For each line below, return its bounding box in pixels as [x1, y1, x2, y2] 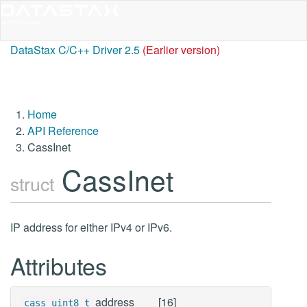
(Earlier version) [143, 42, 220, 58]
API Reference [27, 123, 99, 138]
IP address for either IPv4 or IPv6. [10, 219, 172, 235]
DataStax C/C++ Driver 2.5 [10, 42, 140, 58]
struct [10, 170, 54, 197]
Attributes [10, 249, 107, 282]
